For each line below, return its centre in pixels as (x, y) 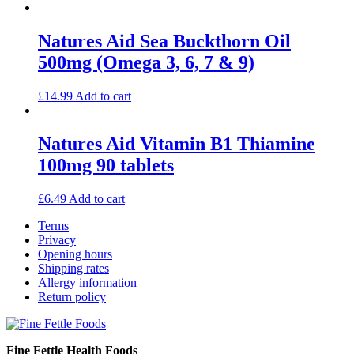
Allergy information (87, 282)
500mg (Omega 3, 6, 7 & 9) (146, 62)
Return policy (72, 296)
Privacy (57, 239)
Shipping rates (73, 268)
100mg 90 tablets (106, 165)
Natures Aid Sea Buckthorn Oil (164, 41)
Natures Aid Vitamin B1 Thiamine (177, 143)
